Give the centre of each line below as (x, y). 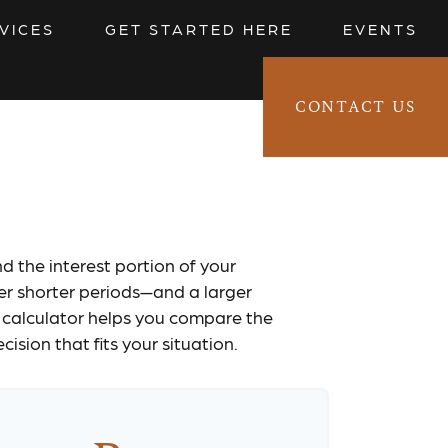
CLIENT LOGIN (142, 107)
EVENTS (380, 28)
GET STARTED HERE (199, 28)
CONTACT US (355, 106)
